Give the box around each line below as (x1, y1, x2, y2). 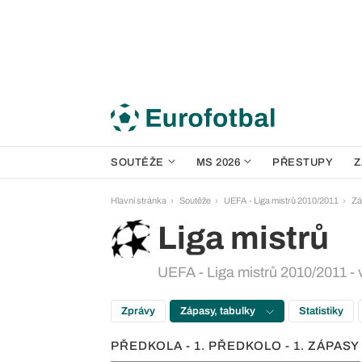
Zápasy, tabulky (180, 305, 258, 317)
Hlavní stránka (111, 196, 166, 205)
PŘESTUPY (272, 157, 333, 168)
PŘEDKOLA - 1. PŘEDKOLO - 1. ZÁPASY (111, 339, 360, 352)
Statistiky (299, 305, 343, 317)
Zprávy (121, 305, 155, 317)
